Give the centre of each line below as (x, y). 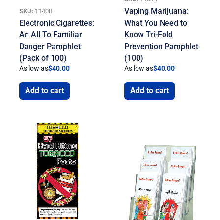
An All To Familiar (51, 34)
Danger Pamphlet (50, 46)
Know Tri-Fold (149, 34)
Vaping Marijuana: (157, 11)
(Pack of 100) (43, 58)
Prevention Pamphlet (162, 46)
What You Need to (156, 23)
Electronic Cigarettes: (57, 23)
